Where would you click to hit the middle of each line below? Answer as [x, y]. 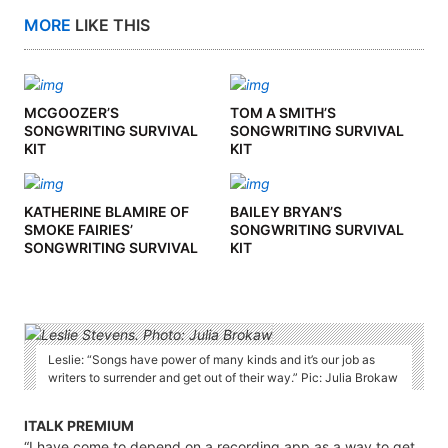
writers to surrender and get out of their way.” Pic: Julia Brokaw [222, 378]
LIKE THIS [110, 25]
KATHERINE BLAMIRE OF [106, 212]
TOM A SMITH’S [282, 113]
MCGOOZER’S [71, 113]
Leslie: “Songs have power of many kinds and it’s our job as [211, 360]
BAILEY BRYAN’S [285, 212]
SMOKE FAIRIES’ [78, 230]
